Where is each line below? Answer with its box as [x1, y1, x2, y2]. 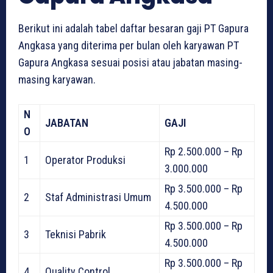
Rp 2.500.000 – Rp [165, 145, 243, 158]
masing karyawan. [18, 73, 96, 87]
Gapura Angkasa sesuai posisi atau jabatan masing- [18, 56, 243, 69]
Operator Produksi [45, 154, 126, 167]
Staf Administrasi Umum [45, 191, 151, 204]
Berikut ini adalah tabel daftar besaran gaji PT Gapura [18, 22, 249, 35]
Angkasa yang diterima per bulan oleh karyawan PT [18, 39, 239, 52]
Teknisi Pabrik [45, 228, 106, 241]
